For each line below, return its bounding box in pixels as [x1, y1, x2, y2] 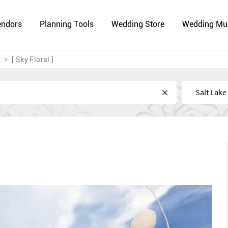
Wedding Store [111, 19, 164, 29]
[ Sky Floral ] [12, 55, 54, 64]
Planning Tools [40, 19, 94, 29]
